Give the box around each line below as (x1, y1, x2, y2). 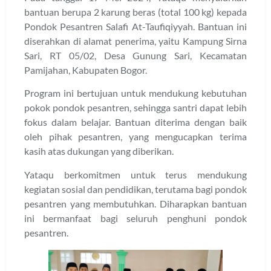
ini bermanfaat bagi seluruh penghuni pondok (24, 212, 247, 224)
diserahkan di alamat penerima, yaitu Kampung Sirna (24, 35, 247, 47)
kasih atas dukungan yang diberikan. (24, 145, 174, 157)
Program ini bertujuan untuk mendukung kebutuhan (24, 87, 247, 99)
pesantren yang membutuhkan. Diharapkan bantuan (24, 197, 247, 209)
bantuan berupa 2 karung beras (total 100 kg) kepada (24, 6, 247, 18)
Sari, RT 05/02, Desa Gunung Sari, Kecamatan (24, 50, 247, 61)
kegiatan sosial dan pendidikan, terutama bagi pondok (24, 183, 247, 195)
